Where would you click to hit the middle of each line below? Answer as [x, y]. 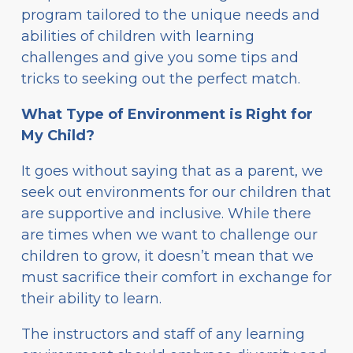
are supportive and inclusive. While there [166, 213]
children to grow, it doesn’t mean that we [167, 256]
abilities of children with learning [138, 36]
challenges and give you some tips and [160, 57]
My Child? [58, 135]
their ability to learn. [91, 298]
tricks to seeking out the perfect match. [161, 78]
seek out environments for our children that [176, 192]
